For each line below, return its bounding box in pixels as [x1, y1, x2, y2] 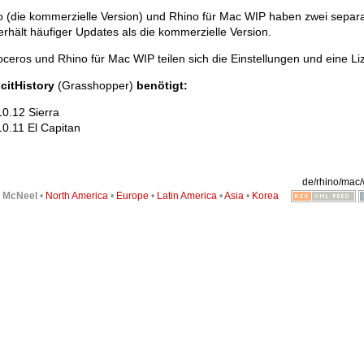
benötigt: [136, 79, 188, 93]
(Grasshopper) [54, 79, 136, 93]
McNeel [2, 190, 37, 202]
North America [45, 190, 108, 202]
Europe [115, 190, 149, 202]
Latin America [156, 190, 217, 202]
